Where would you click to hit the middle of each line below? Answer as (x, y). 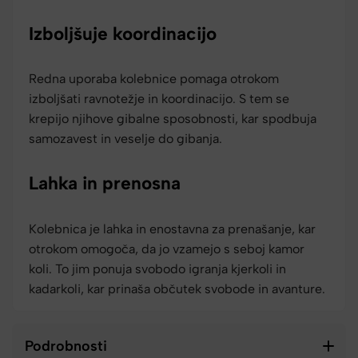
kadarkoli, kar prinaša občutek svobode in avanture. (177, 288)
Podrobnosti (66, 346)
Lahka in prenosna (105, 183)
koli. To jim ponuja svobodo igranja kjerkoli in (157, 268)
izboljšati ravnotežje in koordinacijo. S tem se (159, 99)
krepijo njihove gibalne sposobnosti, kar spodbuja (173, 119)
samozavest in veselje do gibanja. (125, 139)
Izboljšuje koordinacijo (123, 33)
